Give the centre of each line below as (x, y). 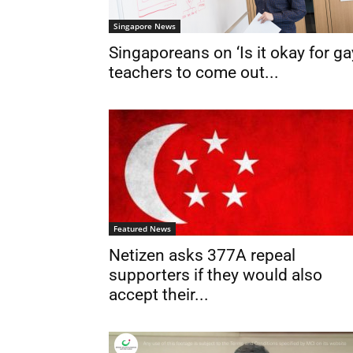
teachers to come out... (194, 72)
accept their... (159, 295)
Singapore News (145, 26)
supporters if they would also (216, 275)
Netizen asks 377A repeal (202, 255)
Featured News (142, 229)
